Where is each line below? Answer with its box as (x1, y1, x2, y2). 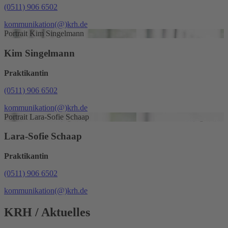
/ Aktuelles (32, 205, 90, 219)
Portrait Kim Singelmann (4, 29, 84, 38)
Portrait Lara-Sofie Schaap (4, 112, 89, 121)
